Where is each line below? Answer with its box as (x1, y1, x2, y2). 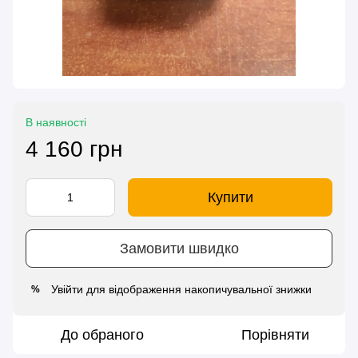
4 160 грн (26, 137, 122, 162)
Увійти (51, 283, 83, 296)
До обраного (61, 327, 144, 344)
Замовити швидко (119, 240, 239, 257)
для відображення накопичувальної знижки (83, 283, 312, 296)
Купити (207, 189, 253, 206)
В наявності (26, 116, 86, 129)
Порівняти (241, 327, 309, 344)
